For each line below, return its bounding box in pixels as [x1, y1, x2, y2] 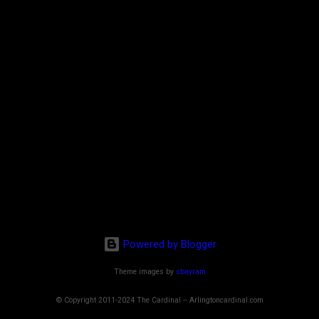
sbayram [175, 267, 206, 277]
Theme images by [113, 267, 176, 277]
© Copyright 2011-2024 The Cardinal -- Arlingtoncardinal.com [56, 296, 263, 305]
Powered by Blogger [120, 237, 216, 251]
